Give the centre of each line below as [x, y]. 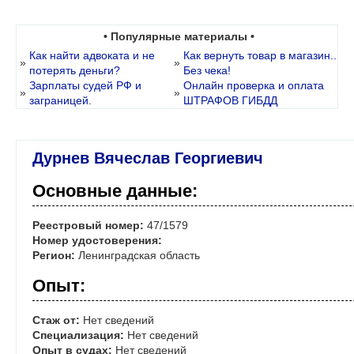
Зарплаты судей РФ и [85, 86]
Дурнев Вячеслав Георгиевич [148, 158]
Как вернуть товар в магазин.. [260, 56]
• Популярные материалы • [179, 37]
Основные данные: [115, 191]
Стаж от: [56, 320]
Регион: [54, 256]
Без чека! [207, 71]
